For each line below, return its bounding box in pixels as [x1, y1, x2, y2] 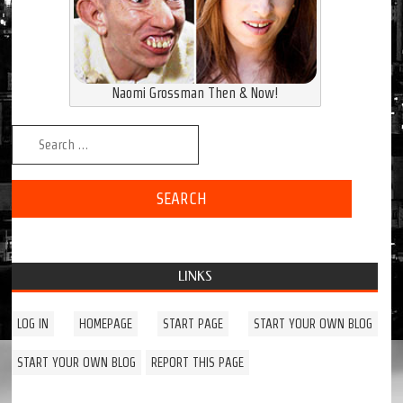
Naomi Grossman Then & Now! [112, 85, 278, 101]
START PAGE [162, 316, 223, 331]
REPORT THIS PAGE [151, 354, 245, 370]
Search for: [12, 125, 85, 143]
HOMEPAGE [79, 316, 133, 331]
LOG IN [17, 316, 49, 331]
